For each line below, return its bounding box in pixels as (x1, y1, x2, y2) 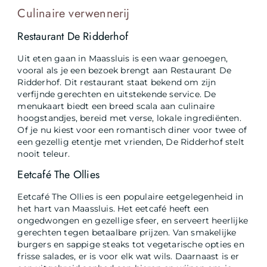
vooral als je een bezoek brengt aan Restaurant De (17, 66, 232, 76)
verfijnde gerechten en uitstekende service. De (17, 89, 216, 100)
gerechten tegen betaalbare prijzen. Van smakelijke (17, 227, 237, 237)
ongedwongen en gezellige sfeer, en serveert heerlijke (17, 215, 249, 225)
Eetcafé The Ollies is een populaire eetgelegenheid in (17, 191, 244, 201)
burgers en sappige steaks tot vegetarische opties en (17, 239, 244, 249)
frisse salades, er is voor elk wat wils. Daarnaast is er (17, 251, 240, 261)
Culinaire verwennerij (17, 5, 130, 23)
